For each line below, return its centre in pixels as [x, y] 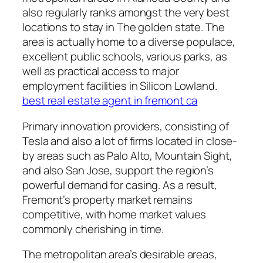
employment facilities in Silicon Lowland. [120, 86]
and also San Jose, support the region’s [118, 170]
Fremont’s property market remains [107, 199]
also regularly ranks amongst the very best [126, 13]
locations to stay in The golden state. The [124, 27]
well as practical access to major [101, 71]
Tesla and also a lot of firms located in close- [130, 141]
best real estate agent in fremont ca [110, 101]
